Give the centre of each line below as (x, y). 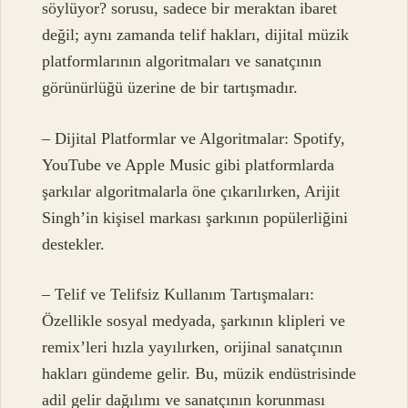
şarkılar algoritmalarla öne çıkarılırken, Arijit (191, 191)
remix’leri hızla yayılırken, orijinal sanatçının (193, 347)
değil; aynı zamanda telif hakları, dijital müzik (196, 35)
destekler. (74, 244)
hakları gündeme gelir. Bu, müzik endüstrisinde (199, 374)
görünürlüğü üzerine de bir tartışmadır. (170, 88)
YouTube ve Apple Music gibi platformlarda (189, 164)
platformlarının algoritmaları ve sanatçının (182, 61)
